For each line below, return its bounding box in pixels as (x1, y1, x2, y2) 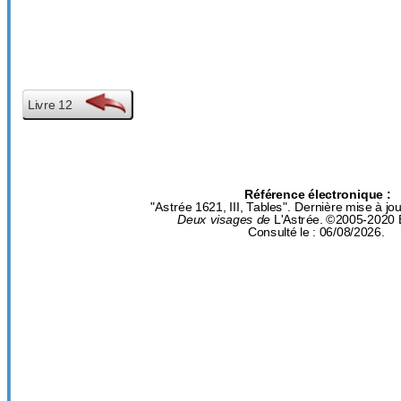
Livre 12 (27, 98, 73, 112)
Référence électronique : (243, 188, 392, 202)
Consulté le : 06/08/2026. (247, 226, 385, 240)
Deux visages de (176, 213, 271, 227)
